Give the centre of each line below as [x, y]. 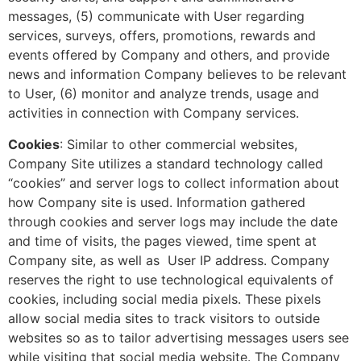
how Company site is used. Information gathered [157, 202]
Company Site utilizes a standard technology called [166, 163]
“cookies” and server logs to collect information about [174, 183]
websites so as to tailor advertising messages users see [178, 337]
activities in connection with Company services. [154, 113]
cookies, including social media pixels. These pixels [164, 299]
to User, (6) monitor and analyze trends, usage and [164, 94]
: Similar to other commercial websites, [178, 144]
